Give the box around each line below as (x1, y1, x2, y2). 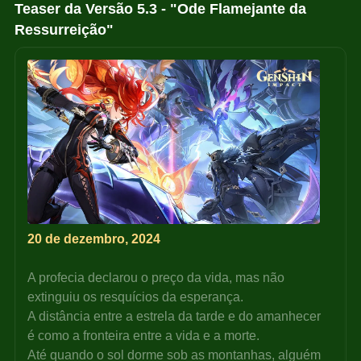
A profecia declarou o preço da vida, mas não (27, 271, 288, 285)
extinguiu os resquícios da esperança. (27, 290, 244, 305)
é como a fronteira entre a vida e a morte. (27, 329, 260, 343)
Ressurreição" (15, 22, 114, 39)
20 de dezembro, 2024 (27, 232, 161, 247)
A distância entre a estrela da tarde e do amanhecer (27, 309, 325, 324)
